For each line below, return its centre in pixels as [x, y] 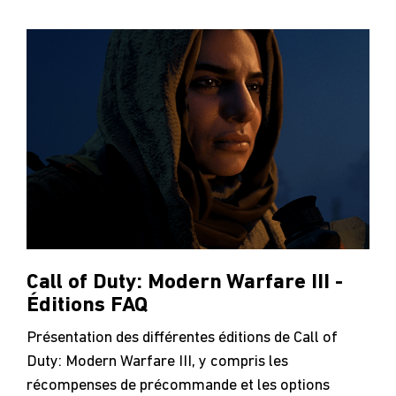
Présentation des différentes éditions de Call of [182, 338]
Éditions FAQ [87, 305]
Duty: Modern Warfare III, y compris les [157, 362]
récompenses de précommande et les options [178, 385]
